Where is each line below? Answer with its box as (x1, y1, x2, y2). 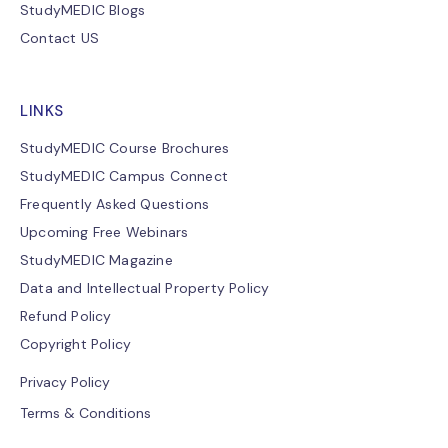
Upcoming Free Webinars (20, 223, 189, 242)
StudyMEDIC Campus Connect (20, 167, 228, 186)
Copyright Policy (20, 335, 132, 354)
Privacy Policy (20, 373, 110, 392)
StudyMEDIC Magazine (20, 251, 173, 270)
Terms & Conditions (20, 404, 151, 423)
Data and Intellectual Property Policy (20, 279, 270, 298)
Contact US (20, 29, 99, 48)
